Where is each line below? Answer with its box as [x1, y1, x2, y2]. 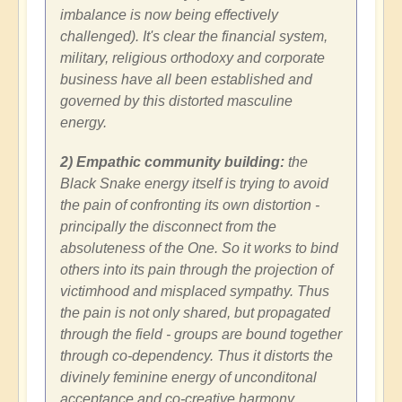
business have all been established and [60, 72, 312, 88]
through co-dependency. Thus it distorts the [60, 348, 333, 364]
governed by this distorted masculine [60, 93, 293, 109]
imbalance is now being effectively [60, 7, 278, 23]
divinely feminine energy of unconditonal [60, 370, 317, 386]
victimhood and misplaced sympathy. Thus [60, 284, 329, 300]
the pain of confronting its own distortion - [60, 197, 319, 214]
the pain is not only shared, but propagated [60, 305, 330, 321]
